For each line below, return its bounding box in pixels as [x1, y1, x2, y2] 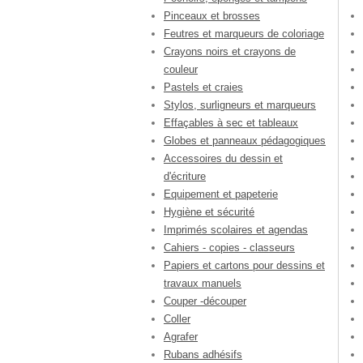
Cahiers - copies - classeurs [164, 241, 295, 254]
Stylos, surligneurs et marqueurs [164, 99, 316, 112]
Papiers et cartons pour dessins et [164, 259, 325, 272]
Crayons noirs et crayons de [164, 45, 296, 58]
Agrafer [164, 331, 198, 344]
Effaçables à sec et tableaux [164, 117, 298, 130]
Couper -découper [164, 295, 246, 308]
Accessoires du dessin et [164, 152, 283, 165]
